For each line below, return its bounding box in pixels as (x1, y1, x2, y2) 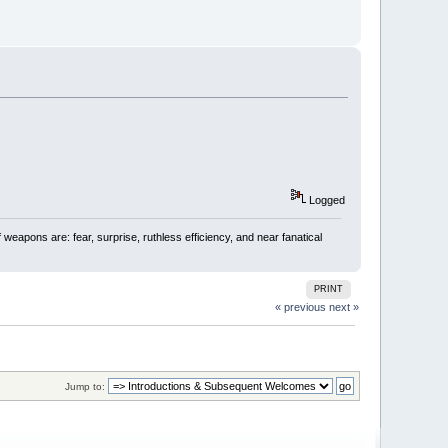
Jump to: (64, 380, 105, 392)
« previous (274, 301, 326, 314)
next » (328, 301, 359, 314)
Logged (305, 193, 345, 206)
